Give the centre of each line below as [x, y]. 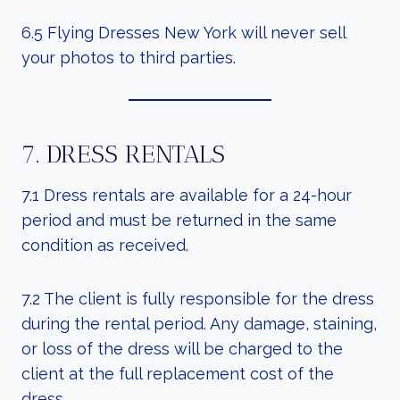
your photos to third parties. [129, 58]
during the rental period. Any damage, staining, [199, 324]
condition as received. [105, 245]
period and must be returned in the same [179, 220]
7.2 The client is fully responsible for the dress [198, 299]
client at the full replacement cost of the [178, 374]
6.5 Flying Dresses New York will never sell [183, 33]
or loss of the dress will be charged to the [182, 349]
